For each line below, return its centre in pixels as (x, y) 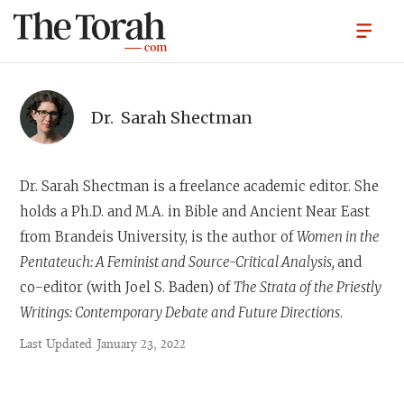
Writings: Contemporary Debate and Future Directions (180, 312)
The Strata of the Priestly (308, 287)
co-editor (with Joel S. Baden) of (127, 287)
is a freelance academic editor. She (265, 186)
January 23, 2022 (142, 345)
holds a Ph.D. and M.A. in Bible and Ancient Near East (195, 211)
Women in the (339, 237)
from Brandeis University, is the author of (159, 237)
